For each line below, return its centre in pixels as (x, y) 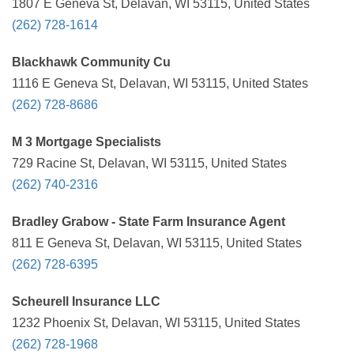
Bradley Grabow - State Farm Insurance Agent (149, 222)
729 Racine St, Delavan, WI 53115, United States (149, 163)
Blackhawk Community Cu (91, 62)
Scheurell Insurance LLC (86, 301)
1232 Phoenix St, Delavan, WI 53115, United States (156, 323)
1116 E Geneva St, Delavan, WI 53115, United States (160, 83)
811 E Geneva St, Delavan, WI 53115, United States (157, 243)
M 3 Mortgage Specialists (87, 142)
